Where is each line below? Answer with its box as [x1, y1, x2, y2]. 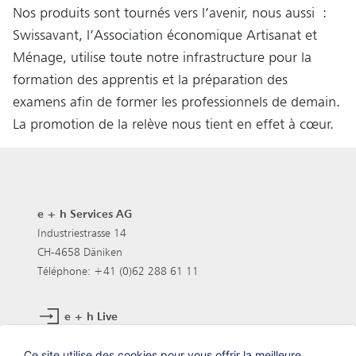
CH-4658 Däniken [37, 246, 122, 258]
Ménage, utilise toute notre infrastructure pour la [13, 48, 311, 65]
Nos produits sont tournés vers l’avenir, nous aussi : [13, 4, 327, 21]
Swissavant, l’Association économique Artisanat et [13, 26, 317, 43]
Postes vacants [61, 337, 142, 351]
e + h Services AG [37, 207, 132, 220]
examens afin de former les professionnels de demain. [13, 93, 340, 110]
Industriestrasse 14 [37, 226, 126, 239]
